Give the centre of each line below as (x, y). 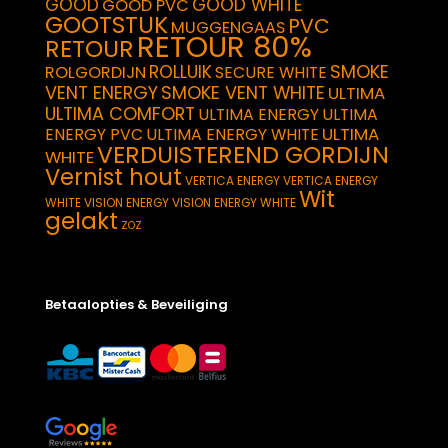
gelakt (81, 221)
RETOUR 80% (224, 47)
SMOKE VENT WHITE (243, 93)
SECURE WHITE (271, 73)
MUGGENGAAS (228, 28)
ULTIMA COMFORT (120, 114)
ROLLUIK (180, 72)
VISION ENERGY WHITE (234, 203)
